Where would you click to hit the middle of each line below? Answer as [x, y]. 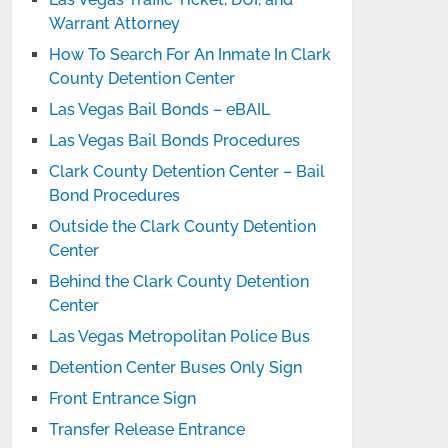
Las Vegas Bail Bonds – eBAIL [160, 109]
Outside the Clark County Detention [183, 226]
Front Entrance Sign [123, 398]
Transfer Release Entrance [147, 429]
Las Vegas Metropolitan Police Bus [180, 336]
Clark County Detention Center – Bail [187, 171]
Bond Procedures [115, 195]
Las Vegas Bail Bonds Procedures [175, 140]
